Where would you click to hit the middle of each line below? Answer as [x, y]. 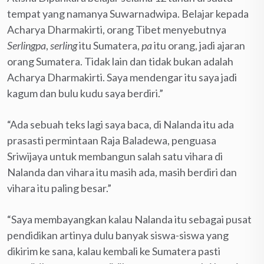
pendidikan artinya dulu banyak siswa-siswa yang [118, 235]
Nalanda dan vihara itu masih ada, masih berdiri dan [122, 172]
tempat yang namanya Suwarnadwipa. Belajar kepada [128, 13]
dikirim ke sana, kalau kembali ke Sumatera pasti [114, 251]
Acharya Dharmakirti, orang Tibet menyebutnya [117, 29]
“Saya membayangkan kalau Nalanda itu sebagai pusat [129, 219]
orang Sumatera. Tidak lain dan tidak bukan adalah [120, 61]
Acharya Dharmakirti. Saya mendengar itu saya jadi [122, 77]
